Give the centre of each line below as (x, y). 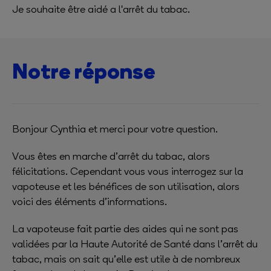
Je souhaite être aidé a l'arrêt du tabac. (101, 9)
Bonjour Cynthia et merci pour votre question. (115, 129)
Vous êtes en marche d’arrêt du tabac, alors (111, 156)
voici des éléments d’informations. (90, 201)
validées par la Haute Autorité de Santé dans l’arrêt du (135, 244)
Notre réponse (84, 70)
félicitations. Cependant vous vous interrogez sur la (128, 171)
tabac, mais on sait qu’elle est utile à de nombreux (126, 259)
